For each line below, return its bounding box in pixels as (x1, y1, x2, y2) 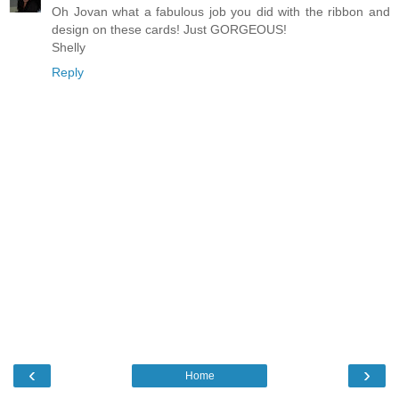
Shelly (52, 40, 85, 55)
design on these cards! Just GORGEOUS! (52, 22, 287, 37)
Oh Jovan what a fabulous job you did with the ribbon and (52, 4, 390, 20)
